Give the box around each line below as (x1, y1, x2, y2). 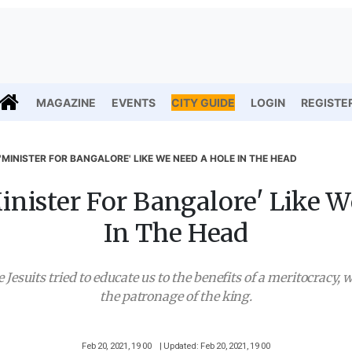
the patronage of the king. (100, 288, 252, 304)
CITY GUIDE (171, 95, 235, 109)
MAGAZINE (36, 95, 96, 109)
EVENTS (112, 95, 156, 109)
